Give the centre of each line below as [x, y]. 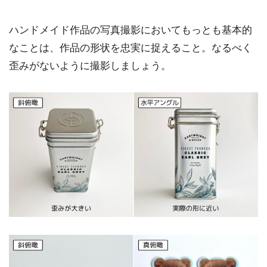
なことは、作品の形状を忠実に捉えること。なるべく [131, 48]
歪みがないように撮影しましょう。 [90, 66]
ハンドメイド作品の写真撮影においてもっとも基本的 [131, 30]
